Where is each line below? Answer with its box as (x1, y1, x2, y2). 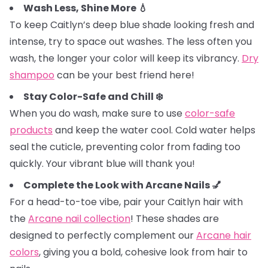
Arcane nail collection (28, 212, 130, 226)
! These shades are (130, 212, 219, 226)
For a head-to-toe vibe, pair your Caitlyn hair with (10, 195, 243, 209)
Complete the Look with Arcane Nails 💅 (23, 178, 221, 192)
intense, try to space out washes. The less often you (10, 35, 252, 48)
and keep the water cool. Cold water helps (53, 123, 255, 137)
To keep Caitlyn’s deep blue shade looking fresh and (10, 18, 254, 32)
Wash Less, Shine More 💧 (23, 1, 148, 15)
